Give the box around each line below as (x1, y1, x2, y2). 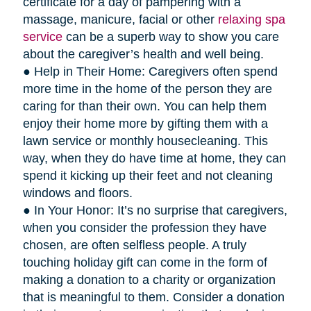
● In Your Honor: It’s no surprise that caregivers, (22, 203, 287, 217)
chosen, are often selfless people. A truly (22, 237, 246, 252)
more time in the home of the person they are (22, 81, 272, 96)
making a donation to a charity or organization (22, 272, 276, 287)
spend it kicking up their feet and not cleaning (22, 168, 273, 183)
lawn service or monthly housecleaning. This (22, 133, 268, 148)
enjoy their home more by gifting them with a (22, 116, 268, 131)
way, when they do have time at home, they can (22, 151, 286, 165)
